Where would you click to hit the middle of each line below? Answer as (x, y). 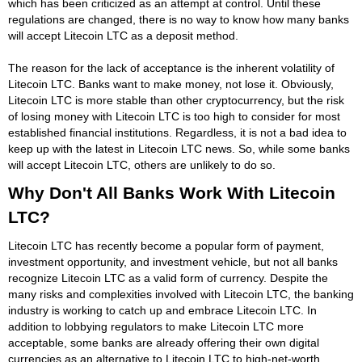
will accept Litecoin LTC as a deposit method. (123, 35)
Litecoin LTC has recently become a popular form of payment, (166, 245)
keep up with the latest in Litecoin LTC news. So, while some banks (179, 148)
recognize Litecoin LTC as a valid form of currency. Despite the (168, 278)
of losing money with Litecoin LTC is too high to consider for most (174, 116)
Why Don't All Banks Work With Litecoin (172, 192)
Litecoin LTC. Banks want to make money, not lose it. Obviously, (171, 84)
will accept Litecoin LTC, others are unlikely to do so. (142, 164)
